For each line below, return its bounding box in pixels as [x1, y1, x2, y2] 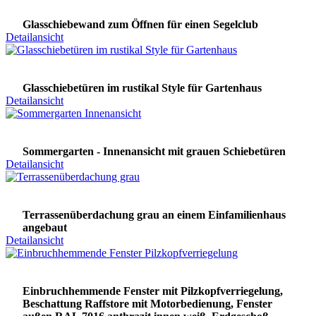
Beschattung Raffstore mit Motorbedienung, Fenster [23, 298, 272, 310]
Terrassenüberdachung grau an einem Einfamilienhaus [23, 209, 286, 221]
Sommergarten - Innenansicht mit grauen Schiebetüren [23, 145, 286, 158]
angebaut [23, 221, 67, 234]
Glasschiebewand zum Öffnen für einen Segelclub [23, 18, 258, 31]
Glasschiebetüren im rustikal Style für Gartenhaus [23, 82, 262, 95]
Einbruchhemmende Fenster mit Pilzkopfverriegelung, [23, 285, 283, 298]
